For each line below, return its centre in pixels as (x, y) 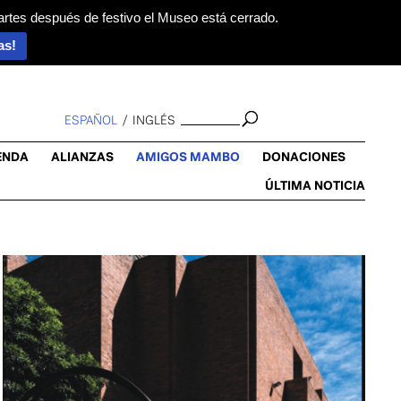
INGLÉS (154, 120)
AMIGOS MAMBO (188, 157)
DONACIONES (303, 157)
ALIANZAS (82, 157)
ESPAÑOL (90, 120)
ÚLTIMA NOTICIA (315, 185)
